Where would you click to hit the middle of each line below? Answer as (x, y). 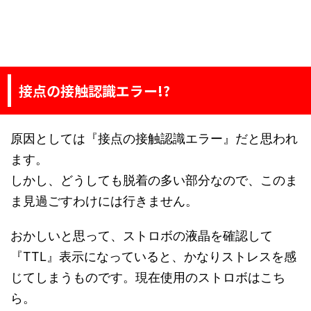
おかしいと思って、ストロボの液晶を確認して (142, 236)
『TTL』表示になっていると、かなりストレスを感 (153, 257)
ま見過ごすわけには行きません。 (104, 201)
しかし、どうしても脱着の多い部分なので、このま (154, 180)
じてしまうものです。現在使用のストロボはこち (148, 278)
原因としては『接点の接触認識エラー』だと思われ (154, 139)
